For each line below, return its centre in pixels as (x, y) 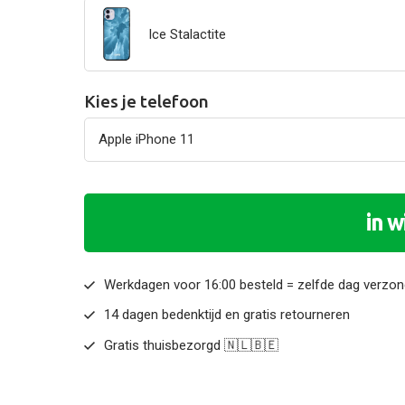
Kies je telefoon (146, 101)
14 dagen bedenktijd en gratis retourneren (227, 315)
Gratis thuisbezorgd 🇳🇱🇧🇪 (192, 345)
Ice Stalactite (187, 34)
